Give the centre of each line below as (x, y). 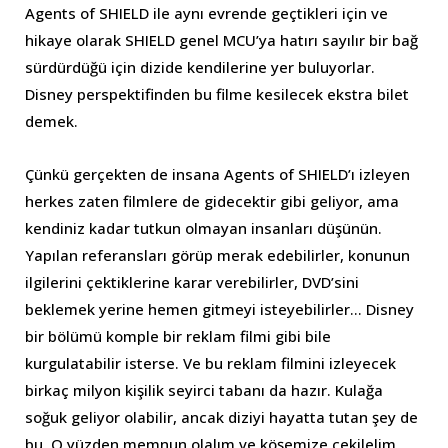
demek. (51, 121)
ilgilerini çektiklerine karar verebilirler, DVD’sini (192, 282)
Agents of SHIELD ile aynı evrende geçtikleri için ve (206, 13)
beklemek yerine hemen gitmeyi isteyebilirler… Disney (219, 309)
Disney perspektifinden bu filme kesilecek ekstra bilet (217, 94)
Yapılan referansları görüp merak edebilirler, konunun (217, 255)
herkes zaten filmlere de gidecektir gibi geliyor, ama (212, 201)
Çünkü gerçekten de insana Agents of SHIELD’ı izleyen (217, 174)
